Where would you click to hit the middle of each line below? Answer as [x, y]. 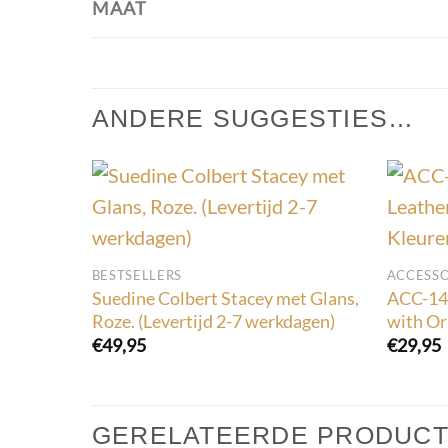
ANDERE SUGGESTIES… [253, 118]
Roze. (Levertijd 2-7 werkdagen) [213, 320]
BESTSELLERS [137, 275]
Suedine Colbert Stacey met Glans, [225, 297]
